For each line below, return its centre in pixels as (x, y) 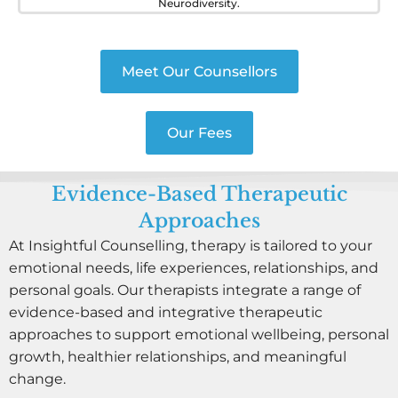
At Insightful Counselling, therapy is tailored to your (191, 246)
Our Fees (199, 133)
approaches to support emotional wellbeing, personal (199, 335)
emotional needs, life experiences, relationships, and (194, 268)
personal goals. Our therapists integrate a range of (185, 291)
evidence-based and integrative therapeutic (166, 313)
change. (37, 379)
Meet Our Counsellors (199, 72)
